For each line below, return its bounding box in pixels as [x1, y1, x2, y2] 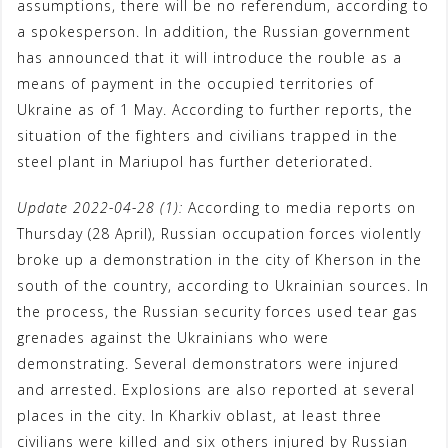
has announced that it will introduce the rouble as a [17, 48, 402, 68]
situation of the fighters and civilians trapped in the [17, 126, 398, 146]
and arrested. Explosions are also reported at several [17, 380, 415, 400]
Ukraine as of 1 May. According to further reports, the [17, 100, 413, 120]
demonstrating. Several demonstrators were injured [17, 354, 399, 374]
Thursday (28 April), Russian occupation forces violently [17, 224, 421, 244]
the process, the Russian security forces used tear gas [17, 302, 418, 322]
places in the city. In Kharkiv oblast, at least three [17, 406, 382, 426]
